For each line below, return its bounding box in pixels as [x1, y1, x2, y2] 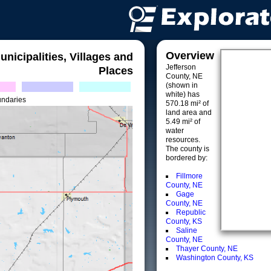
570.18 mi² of [166, 99, 209, 108]
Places [99, 65, 133, 77]
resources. [166, 135, 200, 144]
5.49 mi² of [166, 117, 200, 126]
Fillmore [176, 172, 203, 180]
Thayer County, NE [176, 244, 238, 253]
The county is [166, 145, 209, 153]
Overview [166, 50, 214, 62]
